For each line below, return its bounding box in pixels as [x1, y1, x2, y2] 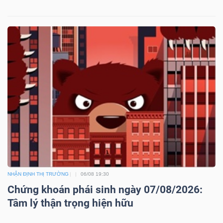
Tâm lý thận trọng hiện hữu [7, 197, 133, 210]
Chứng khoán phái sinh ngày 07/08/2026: [7, 184, 203, 196]
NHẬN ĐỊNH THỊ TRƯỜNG [7, 171, 69, 177]
